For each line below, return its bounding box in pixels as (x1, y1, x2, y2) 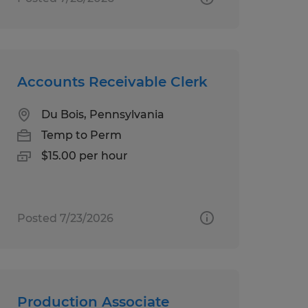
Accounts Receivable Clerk (16, 73, 208, 90)
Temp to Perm (41, 128, 122, 142)
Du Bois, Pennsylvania (41, 107, 164, 121)
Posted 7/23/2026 (16, 211, 113, 225)
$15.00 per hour (41, 148, 128, 162)
